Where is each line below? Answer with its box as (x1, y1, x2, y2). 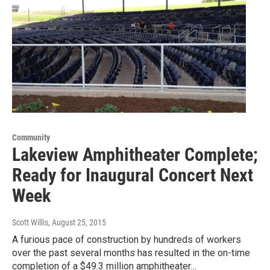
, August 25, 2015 (48, 218, 106, 228)
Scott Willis (12, 218, 48, 228)
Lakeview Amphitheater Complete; (12, 144, 258, 166)
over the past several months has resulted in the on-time (12, 247, 250, 259)
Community (12, 133, 50, 143)
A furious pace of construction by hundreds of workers (12, 234, 241, 246)
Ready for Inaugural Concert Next (12, 165, 253, 186)
